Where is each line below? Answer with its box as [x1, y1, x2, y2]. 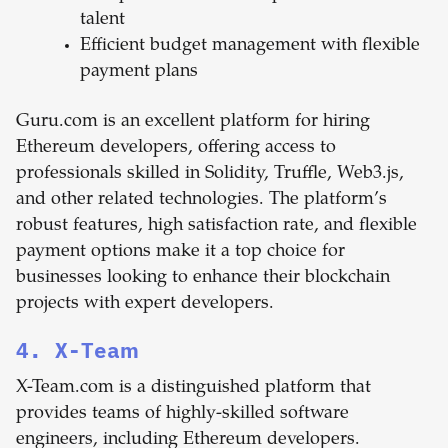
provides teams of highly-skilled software [16, 405, 349, 424]
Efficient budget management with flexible [80, 37, 420, 56]
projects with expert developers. [16, 295, 274, 314]
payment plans [80, 63, 198, 82]
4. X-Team [16, 336, 139, 365]
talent [80, 11, 125, 30]
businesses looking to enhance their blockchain [16, 269, 390, 288]
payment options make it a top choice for [16, 243, 345, 262]
